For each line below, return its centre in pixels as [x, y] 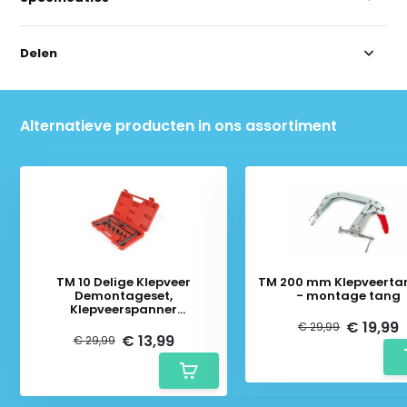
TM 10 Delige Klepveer [124, 282]
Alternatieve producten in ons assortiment [179, 125]
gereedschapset [124, 323]
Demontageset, [124, 295]
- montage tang [349, 295]
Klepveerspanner [124, 309]
